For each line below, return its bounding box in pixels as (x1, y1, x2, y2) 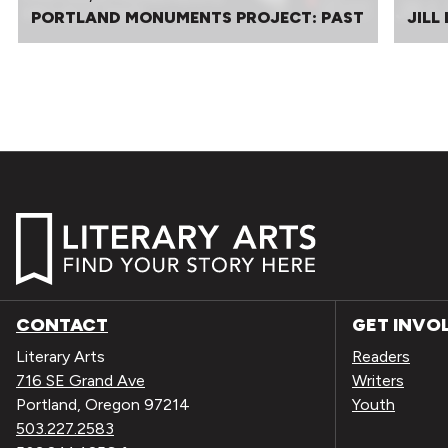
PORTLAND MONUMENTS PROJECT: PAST (30, 7, 364, 27)
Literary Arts (16, 347, 105, 367)
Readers (352, 347, 410, 367)
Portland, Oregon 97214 (16, 395, 190, 415)
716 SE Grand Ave (16, 371, 145, 391)
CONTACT (16, 314, 108, 337)
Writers (352, 371, 404, 391)
